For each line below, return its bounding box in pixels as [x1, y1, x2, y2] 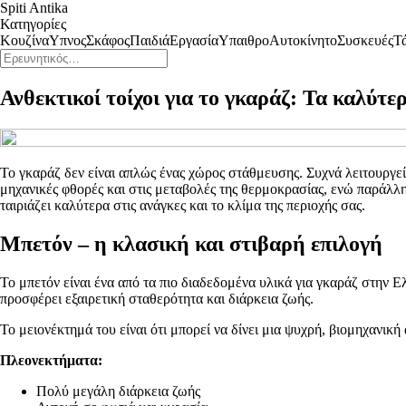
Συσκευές [337, 33, 393, 48]
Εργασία [169, 33, 218, 48]
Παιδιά [130, 33, 169, 48]
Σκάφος [86, 33, 130, 48]
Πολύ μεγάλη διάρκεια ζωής [36, 382, 200, 399]
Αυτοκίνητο [269, 33, 337, 48]
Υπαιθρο [218, 33, 269, 48]
